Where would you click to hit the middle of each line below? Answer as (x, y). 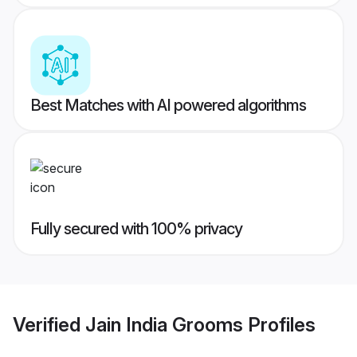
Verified (49, 324)
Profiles (279, 324)
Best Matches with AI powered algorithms (168, 106)
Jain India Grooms (164, 324)
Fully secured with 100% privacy (136, 229)
